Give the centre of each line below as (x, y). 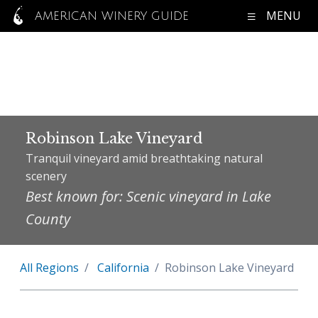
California (123, 268)
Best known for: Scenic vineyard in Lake (148, 196)
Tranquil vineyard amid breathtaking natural (144, 158)
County (48, 219)
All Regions (49, 268)
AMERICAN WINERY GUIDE (110, 16)
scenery (46, 176)
